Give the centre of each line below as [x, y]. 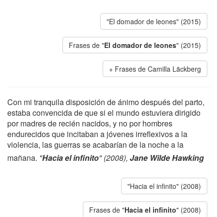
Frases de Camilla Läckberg [158, 69]
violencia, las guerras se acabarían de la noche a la [95, 145]
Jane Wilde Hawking [167, 158]
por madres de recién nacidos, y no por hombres [90, 123]
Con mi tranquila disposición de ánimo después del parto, [106, 102]
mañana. [23, 158]
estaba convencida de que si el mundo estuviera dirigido [104, 113]
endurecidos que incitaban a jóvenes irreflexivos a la [97, 134]
